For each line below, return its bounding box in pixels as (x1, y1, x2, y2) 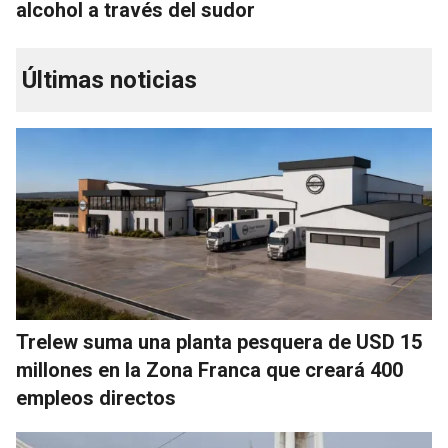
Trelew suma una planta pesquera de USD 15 (16, 330, 422, 355)
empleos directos (16, 386, 176, 411)
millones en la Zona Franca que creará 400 (16, 358, 403, 383)
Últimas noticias (22, 66, 197, 95)
